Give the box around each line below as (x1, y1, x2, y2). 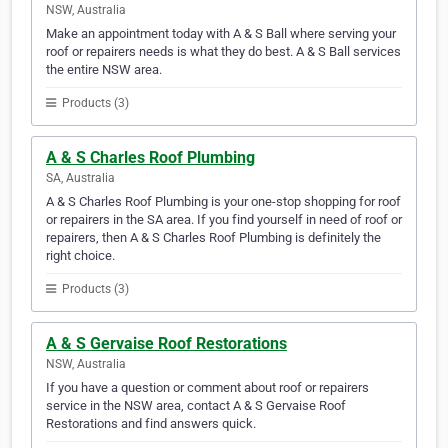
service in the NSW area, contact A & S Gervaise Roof (46, 398, 346, 414)
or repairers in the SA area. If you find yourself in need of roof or (46, 212, 402, 228)
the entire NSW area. (46, 62, 162, 78)
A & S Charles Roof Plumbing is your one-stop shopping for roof (46, 194, 401, 210)
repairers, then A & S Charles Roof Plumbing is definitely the (46, 230, 381, 246)
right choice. (46, 248, 115, 264)
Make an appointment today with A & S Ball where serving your (46, 26, 396, 42)
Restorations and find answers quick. (46, 416, 256, 432)
